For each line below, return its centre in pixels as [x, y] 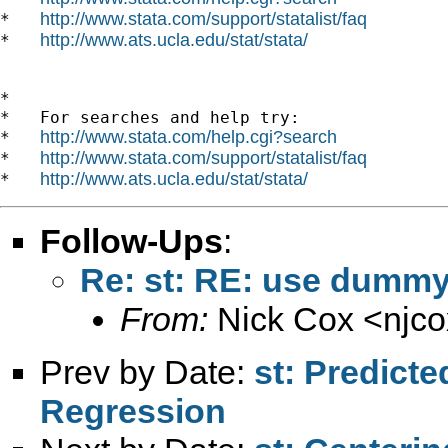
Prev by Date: [147, 371]
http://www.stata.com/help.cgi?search [188, 136]
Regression [133, 410]
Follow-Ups [131, 240]
